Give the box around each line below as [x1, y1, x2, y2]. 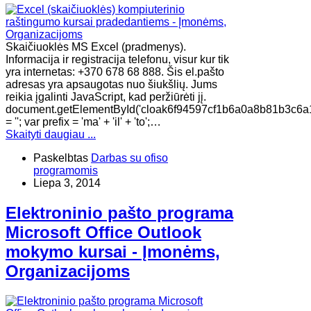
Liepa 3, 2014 [33, 177, 101, 190]
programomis [33, 165, 98, 177]
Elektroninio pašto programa [6, 203, 233, 223]
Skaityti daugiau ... [6, 128, 96, 141]
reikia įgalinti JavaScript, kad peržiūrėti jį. [6, 91, 206, 103]
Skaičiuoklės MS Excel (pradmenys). [6, 41, 186, 53]
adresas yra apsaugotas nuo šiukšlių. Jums [6, 78, 217, 91]
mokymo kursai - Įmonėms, [6, 242, 220, 262]
